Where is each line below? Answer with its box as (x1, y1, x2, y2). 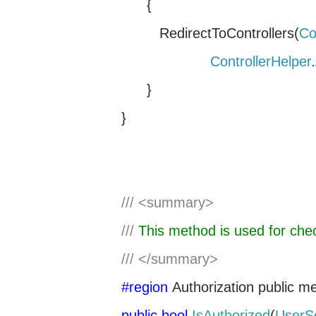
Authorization (172, 279, 258, 295)
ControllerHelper (210, 54, 311, 69)
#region (121, 279, 168, 295)
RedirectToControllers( (121, 25, 299, 41)
